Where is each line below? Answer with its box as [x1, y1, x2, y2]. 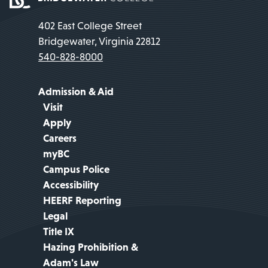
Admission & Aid [38, 85, 114, 98]
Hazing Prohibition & [43, 240, 138, 253]
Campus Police [43, 163, 109, 175]
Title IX [43, 225, 74, 237]
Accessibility [43, 178, 99, 191]
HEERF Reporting [43, 194, 121, 206]
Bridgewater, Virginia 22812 [38, 35, 160, 47]
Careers [43, 132, 77, 144]
